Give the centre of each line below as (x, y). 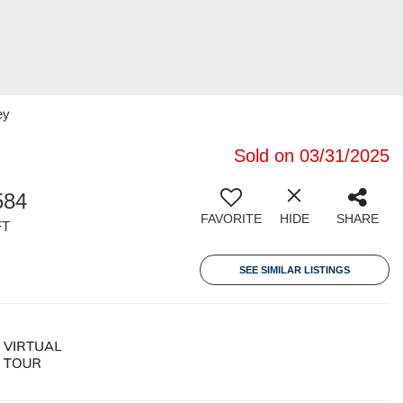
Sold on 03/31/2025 (312, 156)
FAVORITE (231, 219)
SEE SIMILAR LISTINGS (295, 270)
